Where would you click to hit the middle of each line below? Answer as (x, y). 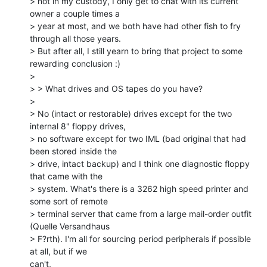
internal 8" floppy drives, (78, 126)
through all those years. (75, 38)
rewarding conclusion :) (75, 63)
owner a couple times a (75, 13)
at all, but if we (58, 251)
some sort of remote (69, 201)
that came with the (66, 176)
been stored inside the (73, 151)
